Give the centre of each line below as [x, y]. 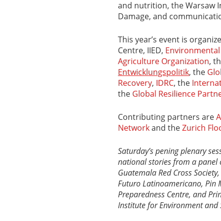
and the [166, 128]
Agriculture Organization [164, 61]
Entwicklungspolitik [153, 72]
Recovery [135, 83]
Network [134, 128]
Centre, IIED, [142, 50]
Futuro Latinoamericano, [162, 183]
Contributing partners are [167, 117]
